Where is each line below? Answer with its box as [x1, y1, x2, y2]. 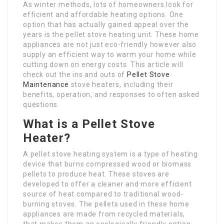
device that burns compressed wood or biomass [23, 160, 192, 168]
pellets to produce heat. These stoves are [23, 170, 169, 178]
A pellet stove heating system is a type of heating [23, 150, 198, 158]
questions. [23, 100, 59, 108]
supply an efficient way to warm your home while [23, 50, 196, 58]
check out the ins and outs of [23, 70, 127, 78]
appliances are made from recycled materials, [23, 210, 185, 218]
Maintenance [23, 80, 69, 88]
